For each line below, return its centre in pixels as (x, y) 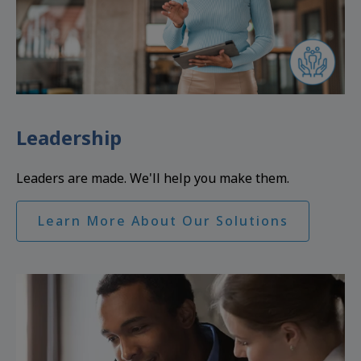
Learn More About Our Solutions (163, 221)
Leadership (69, 138)
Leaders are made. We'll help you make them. (153, 178)
